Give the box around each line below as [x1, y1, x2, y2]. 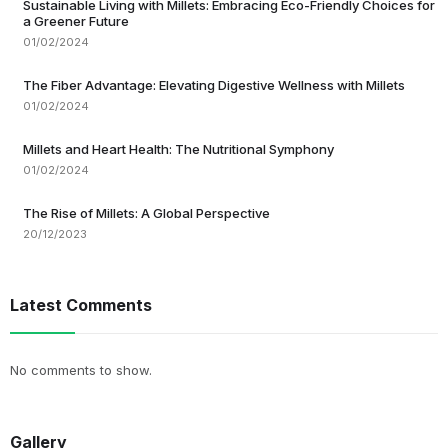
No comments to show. [10, 361, 152, 378]
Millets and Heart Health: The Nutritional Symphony [23, 140, 334, 157]
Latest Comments [10, 294, 152, 315]
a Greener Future [23, 12, 129, 29]
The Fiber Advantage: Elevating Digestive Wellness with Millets [23, 76, 405, 93]
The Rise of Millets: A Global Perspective [23, 204, 270, 221]
